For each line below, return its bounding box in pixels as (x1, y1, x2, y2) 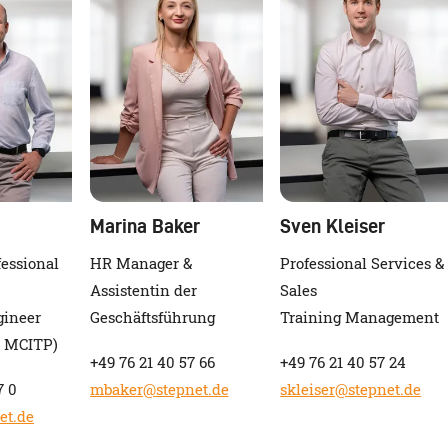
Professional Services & (280, 254, 445, 274)
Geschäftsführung (89, 308, 215, 328)
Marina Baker (89, 215, 200, 238)
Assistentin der (89, 281, 197, 301)
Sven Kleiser (280, 215, 386, 238)
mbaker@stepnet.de (89, 379, 229, 399)
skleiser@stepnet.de (280, 379, 422, 399)
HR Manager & (89, 254, 192, 274)
